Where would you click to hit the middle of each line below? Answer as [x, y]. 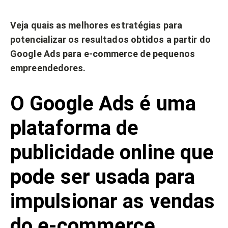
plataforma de [75, 128]
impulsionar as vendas [113, 201]
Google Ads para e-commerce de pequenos [103, 53]
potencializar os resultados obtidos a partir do [110, 39]
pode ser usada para [103, 177]
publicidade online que [112, 152]
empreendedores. [48, 68]
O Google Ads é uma [103, 103]
